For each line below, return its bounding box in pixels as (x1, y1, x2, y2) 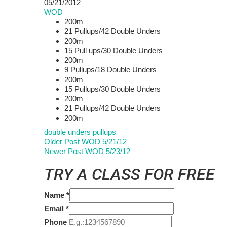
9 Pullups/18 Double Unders (64, 65, 157, 74)
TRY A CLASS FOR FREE (44, 165, 215, 184)
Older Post (44, 137, 82, 146)
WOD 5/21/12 (82, 137, 127, 146)
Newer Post (44, 147, 85, 156)
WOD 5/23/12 (85, 147, 130, 156)
